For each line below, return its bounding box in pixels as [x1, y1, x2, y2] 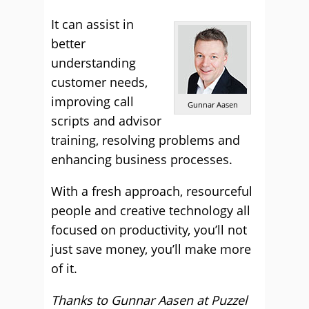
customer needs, [51, 74, 148, 90]
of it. [51, 260, 77, 277]
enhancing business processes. [51, 151, 232, 168]
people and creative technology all [51, 202, 250, 219]
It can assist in [51, 16, 134, 32]
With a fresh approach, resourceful [51, 183, 252, 199]
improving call [51, 93, 134, 110]
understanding [51, 54, 136, 71]
